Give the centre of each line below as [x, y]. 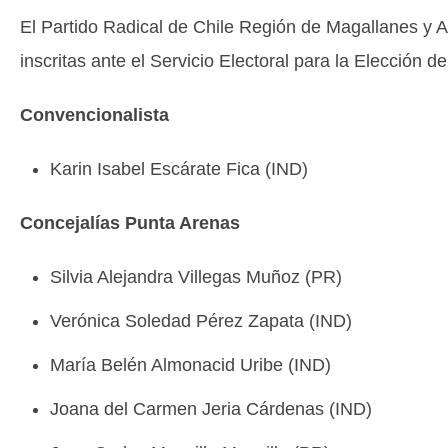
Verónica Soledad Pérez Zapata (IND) [201, 321]
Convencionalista [94, 115]
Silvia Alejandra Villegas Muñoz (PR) [196, 277]
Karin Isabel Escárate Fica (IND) [179, 169]
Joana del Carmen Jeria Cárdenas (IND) [211, 409]
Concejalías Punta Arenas [130, 223]
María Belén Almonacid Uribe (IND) [190, 365]
